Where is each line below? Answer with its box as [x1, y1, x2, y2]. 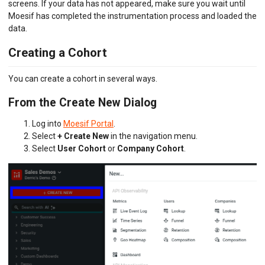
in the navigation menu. [109, 131, 198, 141]
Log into [32, 119, 63, 129]
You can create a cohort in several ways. [8, 73, 157, 83]
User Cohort [57, 144, 106, 154]
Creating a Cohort [8, 46, 107, 60]
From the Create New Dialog [8, 96, 157, 110]
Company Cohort [117, 144, 184, 154]
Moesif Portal [63, 119, 114, 129]
